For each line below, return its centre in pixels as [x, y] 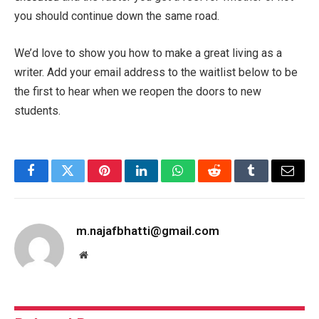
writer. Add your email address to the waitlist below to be [156, 72]
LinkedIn [163, 181]
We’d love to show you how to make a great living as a [148, 53]
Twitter [85, 181]
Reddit [230, 181]
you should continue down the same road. [117, 16]
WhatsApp [204, 181]
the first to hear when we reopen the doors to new [138, 91]
